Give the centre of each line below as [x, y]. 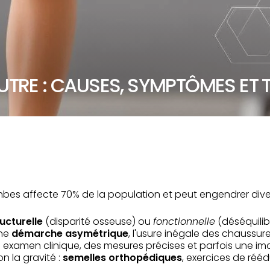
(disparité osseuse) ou [98, 221]
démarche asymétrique [70, 234]
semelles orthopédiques [122, 258]
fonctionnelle [184, 221]
